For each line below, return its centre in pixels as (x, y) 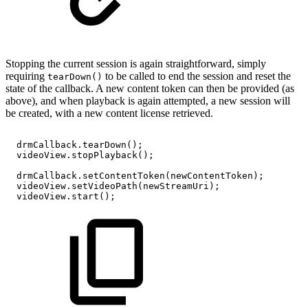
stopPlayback (104, 155)
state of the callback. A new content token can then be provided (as (150, 89)
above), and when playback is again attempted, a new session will (148, 101)
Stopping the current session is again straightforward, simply (136, 64)
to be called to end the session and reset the (197, 76)
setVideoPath (104, 186)
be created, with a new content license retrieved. (109, 113)
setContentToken (124, 176)
